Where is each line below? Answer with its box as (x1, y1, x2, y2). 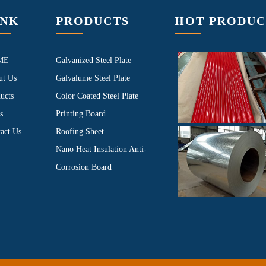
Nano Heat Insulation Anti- (56, 144, 147, 154)
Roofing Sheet (56, 126, 104, 136)
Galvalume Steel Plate (56, 73, 130, 83)
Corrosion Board (56, 162, 112, 172)
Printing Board (56, 109, 106, 118)
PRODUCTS (56, 14, 129, 27)
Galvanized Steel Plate (56, 55, 131, 65)
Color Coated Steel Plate (56, 91, 138, 100)
